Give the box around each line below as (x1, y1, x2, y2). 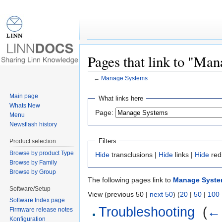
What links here (98, 95, 143, 103)
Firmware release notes (9, 206, 73, 214)
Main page (9, 92, 39, 100)
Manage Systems (101, 75, 148, 82)
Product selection (9, 137, 56, 145)
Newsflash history (9, 120, 57, 128)
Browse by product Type (9, 149, 74, 157)
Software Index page (9, 197, 65, 204)
